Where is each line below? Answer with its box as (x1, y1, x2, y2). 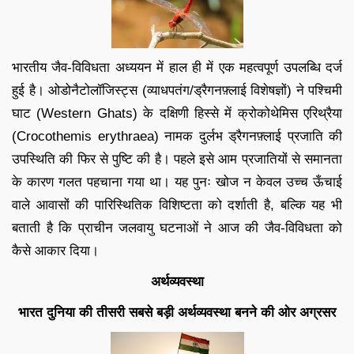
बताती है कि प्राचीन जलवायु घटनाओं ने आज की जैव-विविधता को (12, 220, 342, 235)
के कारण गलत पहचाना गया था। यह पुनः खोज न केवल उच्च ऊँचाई (12, 174, 342, 190)
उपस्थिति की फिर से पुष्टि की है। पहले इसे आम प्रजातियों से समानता (12, 151, 342, 167)
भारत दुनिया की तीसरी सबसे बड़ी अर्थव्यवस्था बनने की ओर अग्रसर (18, 304, 336, 320)
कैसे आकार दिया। (12, 243, 99, 258)
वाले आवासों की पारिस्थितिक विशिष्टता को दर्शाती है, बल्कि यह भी (12, 197, 342, 213)
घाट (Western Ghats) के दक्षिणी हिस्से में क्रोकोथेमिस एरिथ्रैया (12, 105, 342, 121)
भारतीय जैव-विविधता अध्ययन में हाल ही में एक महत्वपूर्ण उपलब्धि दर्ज (12, 59, 342, 75)
